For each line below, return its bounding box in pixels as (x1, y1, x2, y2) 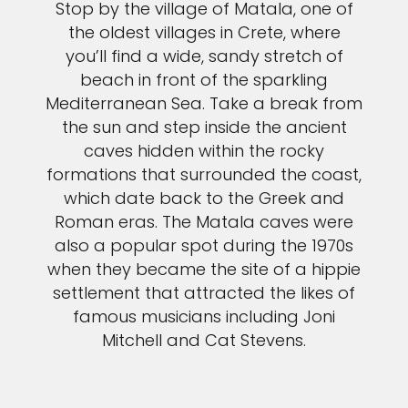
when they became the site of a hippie (47, 258, 361, 281)
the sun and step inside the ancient (61, 116, 347, 139)
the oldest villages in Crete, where (67, 21, 341, 45)
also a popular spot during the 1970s (55, 234, 353, 258)
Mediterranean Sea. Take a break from (46, 92, 362, 116)
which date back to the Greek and (64, 187, 344, 210)
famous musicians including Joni (73, 305, 335, 329)
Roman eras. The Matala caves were (55, 210, 353, 234)
